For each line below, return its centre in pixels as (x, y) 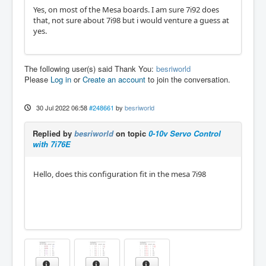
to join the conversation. (188, 79)
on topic (131, 133)
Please (37, 79)
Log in (61, 79)
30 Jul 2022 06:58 (61, 107)
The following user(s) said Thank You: (90, 68)
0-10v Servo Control (185, 133)
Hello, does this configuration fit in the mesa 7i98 (121, 174)
